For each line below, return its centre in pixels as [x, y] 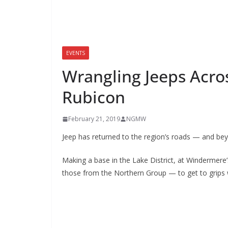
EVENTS [76, 53]
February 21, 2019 [94, 119]
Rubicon [94, 97]
